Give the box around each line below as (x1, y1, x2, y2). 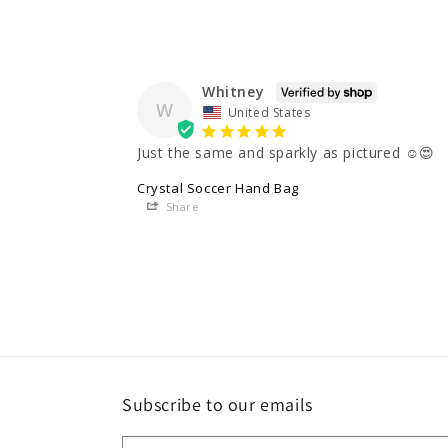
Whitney (202, 81, 265, 101)
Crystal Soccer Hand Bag (137, 179, 299, 198)
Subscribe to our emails (122, 393, 313, 417)
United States (227, 104, 311, 122)
